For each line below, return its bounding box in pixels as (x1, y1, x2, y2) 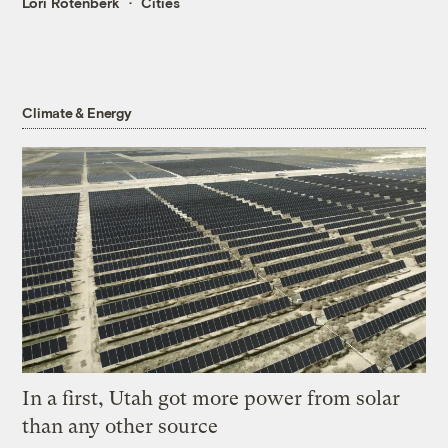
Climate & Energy (22, 103, 132, 121)
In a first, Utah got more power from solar (22, 386, 401, 410)
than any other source (22, 414, 219, 438)
